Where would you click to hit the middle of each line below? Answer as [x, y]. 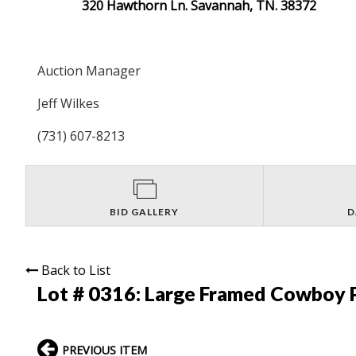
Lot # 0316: [91, 293]
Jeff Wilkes [68, 103]
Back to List [76, 270]
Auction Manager [89, 70]
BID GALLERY [145, 211]
